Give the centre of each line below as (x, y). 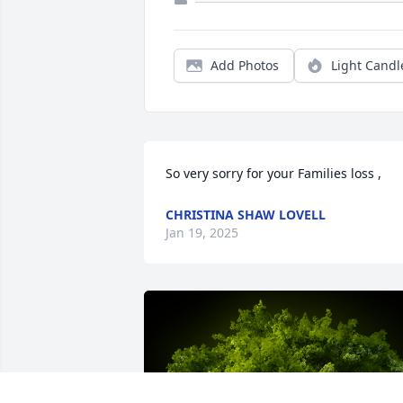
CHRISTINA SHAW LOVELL (246, 215)
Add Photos (245, 66)
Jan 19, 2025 (202, 233)
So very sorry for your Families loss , (273, 174)
